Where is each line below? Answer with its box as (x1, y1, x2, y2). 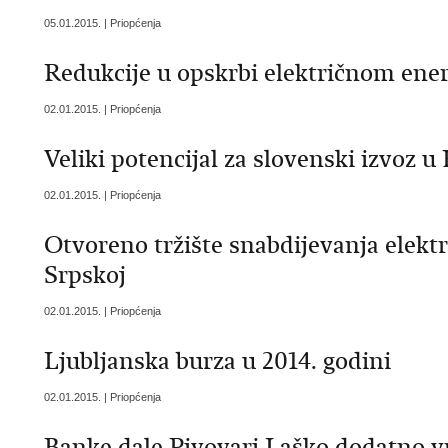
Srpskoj (44, 260, 126, 291)
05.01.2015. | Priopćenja (44, 17, 161, 30)
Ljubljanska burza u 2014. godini (44, 346, 391, 377)
